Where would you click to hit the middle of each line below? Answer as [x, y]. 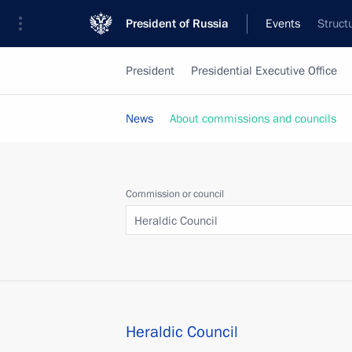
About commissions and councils [253, 119]
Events [283, 24]
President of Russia [177, 24]
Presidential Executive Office [264, 71]
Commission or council [175, 194]
